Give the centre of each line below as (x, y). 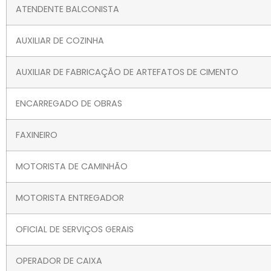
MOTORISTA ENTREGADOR (70, 198)
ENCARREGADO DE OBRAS (69, 104)
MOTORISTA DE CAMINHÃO (72, 167)
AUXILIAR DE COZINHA (60, 41)
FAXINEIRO (37, 135)
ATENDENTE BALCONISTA (67, 9)
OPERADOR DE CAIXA (59, 261)
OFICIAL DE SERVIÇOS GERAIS (75, 230)
